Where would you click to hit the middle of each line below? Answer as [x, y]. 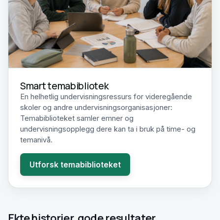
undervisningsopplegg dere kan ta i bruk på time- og [108, 129]
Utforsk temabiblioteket [75, 164]
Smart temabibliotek [65, 85]
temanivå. [36, 140]
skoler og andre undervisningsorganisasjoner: [96, 107]
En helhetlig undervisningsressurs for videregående [106, 96]
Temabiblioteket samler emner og [77, 118]
